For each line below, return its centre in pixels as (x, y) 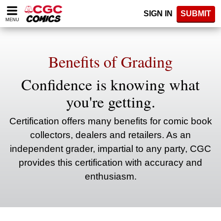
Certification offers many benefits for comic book (110, 121)
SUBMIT (196, 13)
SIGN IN (158, 13)
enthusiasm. (110, 176)
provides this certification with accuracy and (110, 163)
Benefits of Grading (110, 61)
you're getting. (110, 102)
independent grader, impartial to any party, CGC (110, 149)
